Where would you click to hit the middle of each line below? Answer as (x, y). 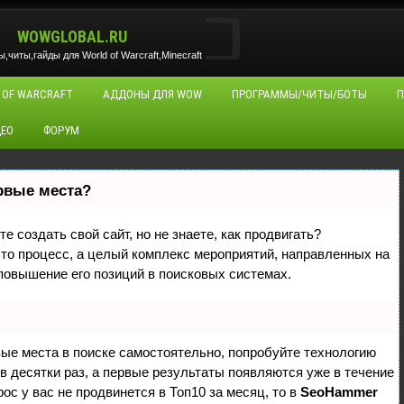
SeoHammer (339, 392)
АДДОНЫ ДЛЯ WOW (152, 94)
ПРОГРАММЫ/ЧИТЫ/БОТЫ (299, 94)
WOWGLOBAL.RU (72, 37)
